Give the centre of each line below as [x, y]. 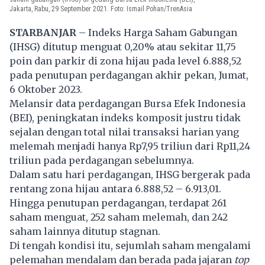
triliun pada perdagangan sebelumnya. [102, 161]
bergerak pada [216, 175]
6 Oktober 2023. [46, 90]
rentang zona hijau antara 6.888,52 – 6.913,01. [115, 189]
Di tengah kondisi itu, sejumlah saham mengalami [130, 246]
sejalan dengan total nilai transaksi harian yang [124, 132]
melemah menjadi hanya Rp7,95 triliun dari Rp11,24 [130, 146]
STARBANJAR [43, 33]
